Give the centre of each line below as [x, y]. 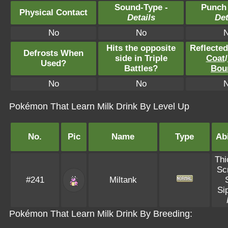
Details [141, 18]
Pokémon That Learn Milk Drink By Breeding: [101, 214]
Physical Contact [53, 12]
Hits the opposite [141, 48]
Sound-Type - [141, 7]
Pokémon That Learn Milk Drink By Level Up [99, 106]
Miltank [123, 180]
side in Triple [141, 58]
